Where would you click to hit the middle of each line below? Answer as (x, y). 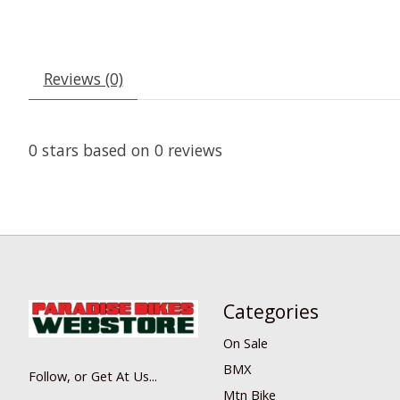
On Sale (245, 342)
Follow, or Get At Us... (93, 375)
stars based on (96, 150)
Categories (271, 311)
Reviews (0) (83, 79)
